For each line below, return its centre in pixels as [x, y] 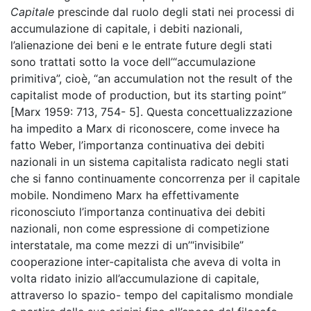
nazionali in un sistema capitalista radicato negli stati [150, 162]
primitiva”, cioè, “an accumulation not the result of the [151, 78]
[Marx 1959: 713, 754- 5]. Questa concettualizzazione [151, 112]
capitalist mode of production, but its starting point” [148, 95]
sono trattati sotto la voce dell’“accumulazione [133, 62]
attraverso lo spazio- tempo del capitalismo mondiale [152, 295]
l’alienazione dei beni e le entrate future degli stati [141, 45]
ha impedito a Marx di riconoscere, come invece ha [145, 128]
